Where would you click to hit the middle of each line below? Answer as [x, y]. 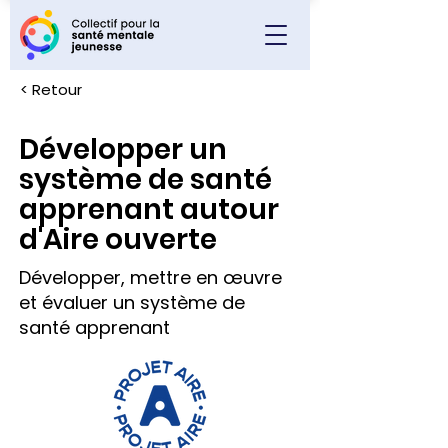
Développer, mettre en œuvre [150, 277]
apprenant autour [149, 209]
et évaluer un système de [132, 302]
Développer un [123, 149]
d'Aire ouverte [118, 239]
